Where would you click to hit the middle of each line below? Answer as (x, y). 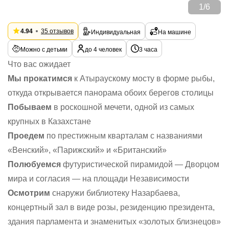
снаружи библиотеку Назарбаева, (115, 193)
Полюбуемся (34, 164)
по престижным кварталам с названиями (123, 136)
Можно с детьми (44, 50)
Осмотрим (29, 193)
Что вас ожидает (39, 64)
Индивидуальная (116, 32)
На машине (175, 32)
